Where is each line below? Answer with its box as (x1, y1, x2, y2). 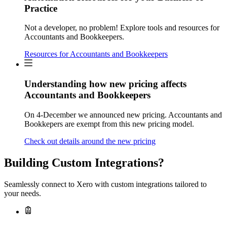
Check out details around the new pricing (24, 136, 156, 145)
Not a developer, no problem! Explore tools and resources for (24, 23, 219, 32)
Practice (24, 3, 57, 14)
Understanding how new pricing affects (24, 79, 186, 90)
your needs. (4, 188, 41, 198)
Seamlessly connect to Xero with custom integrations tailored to (4, 179, 207, 188)
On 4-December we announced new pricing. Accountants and (24, 110, 222, 119)
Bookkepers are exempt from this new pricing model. (24, 119, 194, 128)
